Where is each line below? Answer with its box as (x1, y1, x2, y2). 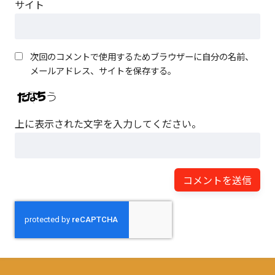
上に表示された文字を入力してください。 (15, 116, 201, 131)
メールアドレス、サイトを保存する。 (30, 64, 176, 77)
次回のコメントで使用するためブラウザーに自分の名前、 (30, 50, 254, 63)
